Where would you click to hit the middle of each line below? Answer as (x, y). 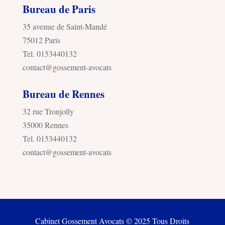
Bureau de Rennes (63, 94)
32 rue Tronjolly (48, 111)
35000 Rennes (45, 125)
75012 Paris (41, 40)
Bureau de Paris (59, 9)
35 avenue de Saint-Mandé (65, 27)
